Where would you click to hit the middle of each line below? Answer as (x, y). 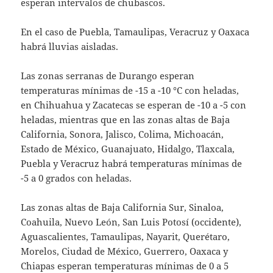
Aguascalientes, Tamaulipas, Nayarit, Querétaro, (126, 236)
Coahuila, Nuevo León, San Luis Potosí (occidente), (131, 222)
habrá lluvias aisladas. (70, 46)
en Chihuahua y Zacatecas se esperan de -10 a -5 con (134, 105)
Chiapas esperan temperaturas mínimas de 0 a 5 (125, 265)
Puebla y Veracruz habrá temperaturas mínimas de (132, 163)
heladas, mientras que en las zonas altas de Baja (126, 119)
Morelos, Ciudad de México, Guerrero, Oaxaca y (125, 251)
